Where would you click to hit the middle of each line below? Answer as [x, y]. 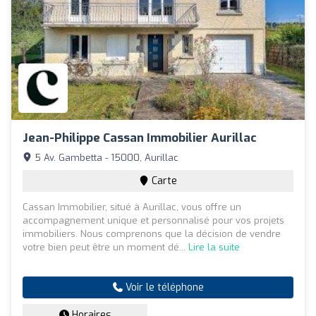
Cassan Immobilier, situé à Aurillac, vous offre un [132, 207]
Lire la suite [214, 247]
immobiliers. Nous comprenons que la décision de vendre [152, 233]
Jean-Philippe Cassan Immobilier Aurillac [140, 138]
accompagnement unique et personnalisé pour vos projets [153, 220]
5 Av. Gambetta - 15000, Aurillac [105, 157]
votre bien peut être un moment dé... [105, 247]
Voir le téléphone [163, 287]
